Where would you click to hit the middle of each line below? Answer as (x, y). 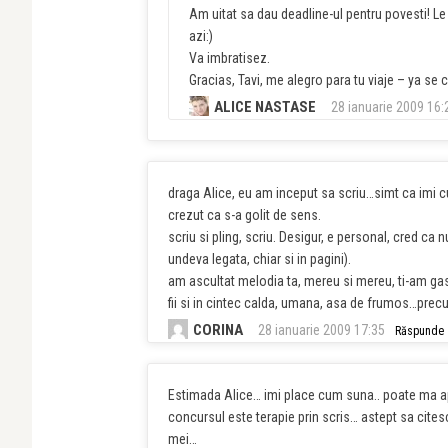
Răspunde (419, 331)
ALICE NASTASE (265, 107)
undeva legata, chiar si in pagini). (259, 259)
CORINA (218, 330)
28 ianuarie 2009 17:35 (321, 330)
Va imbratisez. (229, 58)
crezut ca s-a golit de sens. (244, 215)
